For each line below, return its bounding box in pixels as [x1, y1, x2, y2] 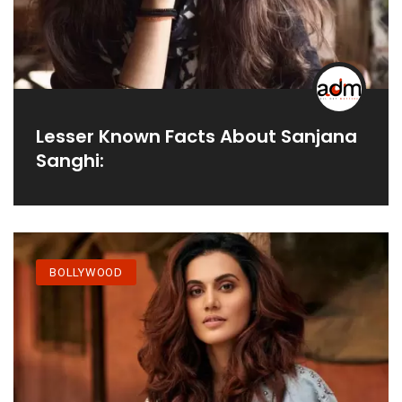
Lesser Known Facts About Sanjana [36, 124, 357, 150]
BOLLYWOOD [49, 265, 124, 279]
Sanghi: [36, 148, 104, 174]
